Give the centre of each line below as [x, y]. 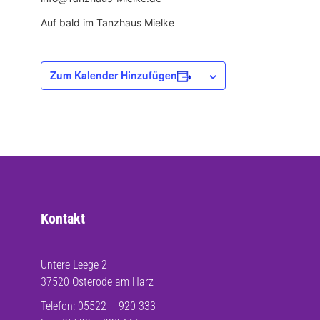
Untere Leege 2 [74, 265]
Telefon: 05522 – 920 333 [98, 306]
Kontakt [63, 219]
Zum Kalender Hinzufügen [114, 75]
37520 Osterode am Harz [97, 282]
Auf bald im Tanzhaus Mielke [107, 22]
